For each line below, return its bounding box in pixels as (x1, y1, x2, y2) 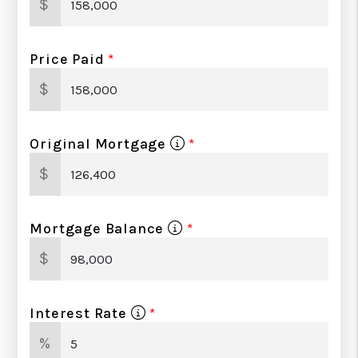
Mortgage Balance (30, 220, 168, 237)
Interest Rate (30, 304, 131, 322)
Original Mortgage (30, 135, 170, 153)
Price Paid (30, 50, 105, 68)
